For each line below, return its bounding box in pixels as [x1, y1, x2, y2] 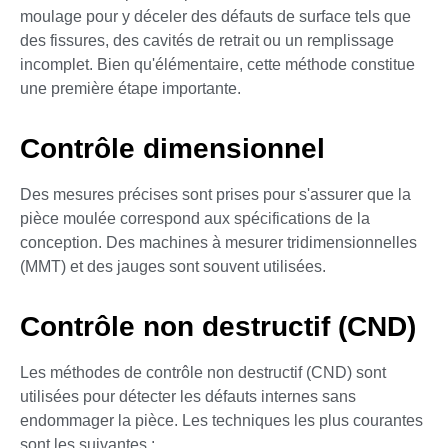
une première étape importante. [20, 79, 241, 97]
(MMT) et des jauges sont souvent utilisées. [20, 257, 326, 275]
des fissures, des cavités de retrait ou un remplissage [20, 31, 394, 49]
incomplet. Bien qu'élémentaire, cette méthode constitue [20, 55, 415, 73]
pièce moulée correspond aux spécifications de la [20, 209, 370, 227]
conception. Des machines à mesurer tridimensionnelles [20, 233, 417, 251]
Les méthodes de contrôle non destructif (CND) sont [20, 364, 386, 382]
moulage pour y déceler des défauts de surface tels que [20, 7, 411, 25]
